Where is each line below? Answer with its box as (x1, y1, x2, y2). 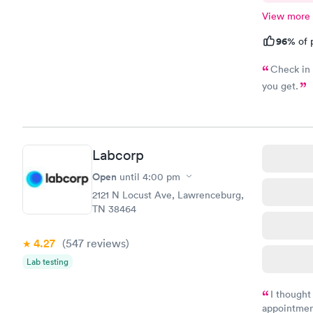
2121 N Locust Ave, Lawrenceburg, (92, 188, 244, 201)
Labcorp (92, 146, 144, 163)
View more (261, 10, 310, 22)
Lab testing (27, 255, 68, 268)
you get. (261, 80, 298, 92)
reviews (84, 235, 126, 250)
